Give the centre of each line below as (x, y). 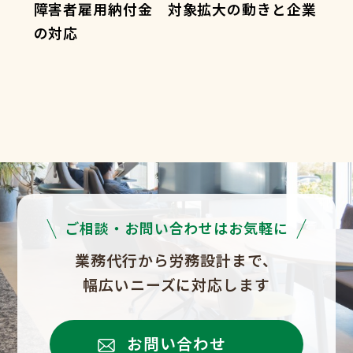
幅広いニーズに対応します (176, 284)
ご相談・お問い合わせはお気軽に (176, 228)
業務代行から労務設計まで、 (176, 260)
